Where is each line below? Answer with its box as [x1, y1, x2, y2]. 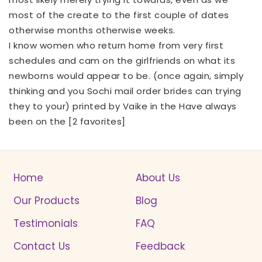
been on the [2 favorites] [9, 115, 126, 127]
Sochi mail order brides [87, 84, 192, 97]
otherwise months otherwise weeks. [9, 23, 175, 36]
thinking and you [9, 84, 87, 97]
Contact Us [13, 239, 70, 253]
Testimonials [13, 216, 78, 230]
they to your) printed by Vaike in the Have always [9, 99, 237, 112]
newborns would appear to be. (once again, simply [9, 69, 243, 82]
